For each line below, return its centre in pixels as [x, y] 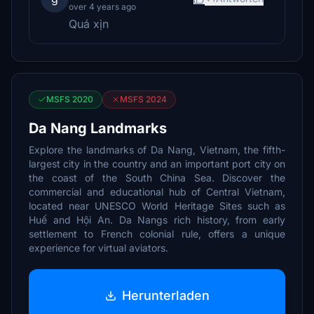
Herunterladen [165, 295]
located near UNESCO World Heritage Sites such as [157, 206]
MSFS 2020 [70, 99]
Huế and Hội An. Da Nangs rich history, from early [157, 220]
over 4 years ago [102, 7]
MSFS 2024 [143, 99]
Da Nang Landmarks [98, 128]
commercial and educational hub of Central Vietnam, [157, 192]
